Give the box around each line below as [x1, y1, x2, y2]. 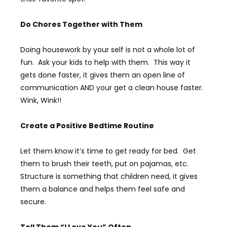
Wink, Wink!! [20, 95, 61, 105]
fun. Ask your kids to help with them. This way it [20, 57, 191, 67]
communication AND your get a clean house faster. [20, 83, 205, 93]
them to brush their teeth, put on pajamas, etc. [20, 159, 191, 169]
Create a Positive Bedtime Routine [20, 121, 154, 131]
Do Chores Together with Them [20, 19, 142, 29]
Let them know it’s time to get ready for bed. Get [20, 146, 196, 156]
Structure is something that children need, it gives [20, 171, 198, 181]
